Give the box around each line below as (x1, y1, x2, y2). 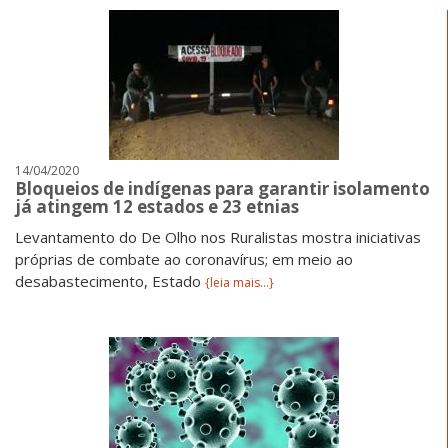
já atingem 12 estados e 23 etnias (15, 194, 299, 218)
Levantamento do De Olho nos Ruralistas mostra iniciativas (15, 226, 421, 247)
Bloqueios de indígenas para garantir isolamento (15, 176, 430, 200)
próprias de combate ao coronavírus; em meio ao (15, 248, 353, 269)
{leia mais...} (205, 273, 274, 291)
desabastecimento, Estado (15, 270, 205, 291)
